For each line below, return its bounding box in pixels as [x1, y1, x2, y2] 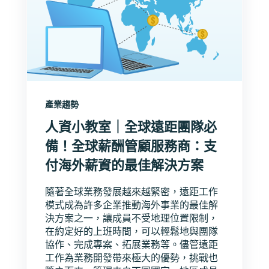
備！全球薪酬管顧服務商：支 [45, 138, 217, 155]
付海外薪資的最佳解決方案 [45, 157, 204, 174]
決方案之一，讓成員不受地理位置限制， [45, 212, 218, 225]
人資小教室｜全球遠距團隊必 [45, 118, 217, 136]
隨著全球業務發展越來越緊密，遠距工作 [45, 186, 218, 198]
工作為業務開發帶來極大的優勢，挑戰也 [45, 252, 218, 264]
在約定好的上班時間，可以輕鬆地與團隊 [45, 225, 218, 238]
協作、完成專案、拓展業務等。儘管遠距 [45, 238, 218, 251]
